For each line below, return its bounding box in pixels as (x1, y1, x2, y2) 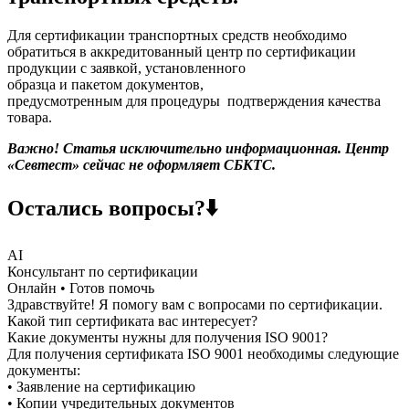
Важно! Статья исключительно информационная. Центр (7, 140, 389, 156)
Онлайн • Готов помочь (7, 279, 154, 296)
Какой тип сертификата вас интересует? (7, 312, 257, 329)
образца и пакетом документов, (7, 76, 204, 92)
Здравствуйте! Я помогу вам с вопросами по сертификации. (7, 296, 383, 312)
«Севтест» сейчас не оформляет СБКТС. (7, 156, 276, 173)
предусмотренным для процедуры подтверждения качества (7, 92, 381, 109)
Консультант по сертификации (7, 263, 198, 279)
